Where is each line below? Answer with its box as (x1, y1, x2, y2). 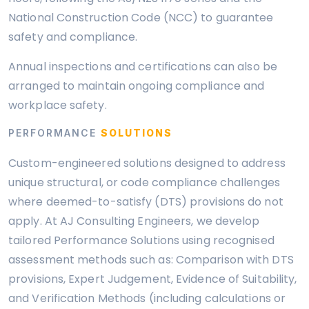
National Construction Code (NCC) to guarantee (8, 10, 274, 26)
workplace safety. (8, 97, 107, 113)
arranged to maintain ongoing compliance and (8, 78, 265, 94)
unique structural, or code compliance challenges (8, 175, 280, 190)
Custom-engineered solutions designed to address (8, 155, 286, 171)
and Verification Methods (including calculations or (8, 290, 286, 306)
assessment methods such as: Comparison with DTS (8, 252, 294, 268)
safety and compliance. (8, 29, 138, 45)
